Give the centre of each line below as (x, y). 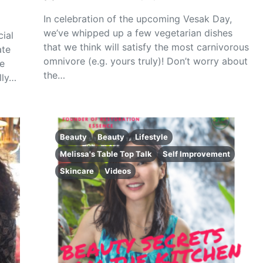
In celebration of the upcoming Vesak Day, (138, 19)
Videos (118, 171)
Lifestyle (151, 137)
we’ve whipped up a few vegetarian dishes (138, 33)
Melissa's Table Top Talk (106, 154)
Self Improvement (196, 154)
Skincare (77, 171)
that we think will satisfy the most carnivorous (146, 47)
